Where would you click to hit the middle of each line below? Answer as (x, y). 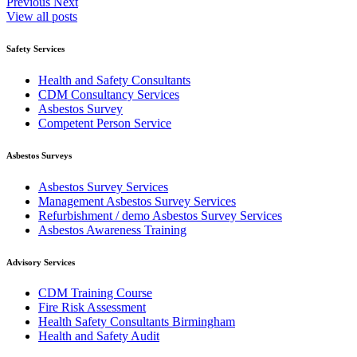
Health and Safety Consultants (114, 80)
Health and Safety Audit (99, 336)
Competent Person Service (105, 123)
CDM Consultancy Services (109, 94)
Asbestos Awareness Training (112, 229)
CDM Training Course (95, 293)
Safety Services (35, 48)
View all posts (42, 16)
